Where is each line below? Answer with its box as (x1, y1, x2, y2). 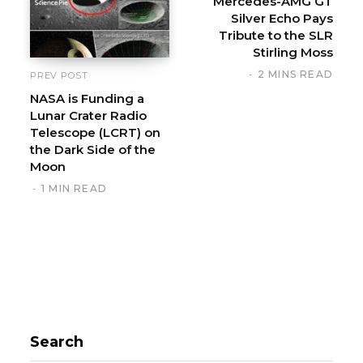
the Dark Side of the (30, 141, 156, 157)
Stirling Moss (253, 44, 333, 60)
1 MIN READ (41, 181, 107, 194)
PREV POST (30, 69, 88, 81)
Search (30, 332, 83, 351)
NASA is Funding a (30, 90, 144, 106)
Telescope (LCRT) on (30, 124, 160, 140)
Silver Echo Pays (231, 10, 333, 26)
